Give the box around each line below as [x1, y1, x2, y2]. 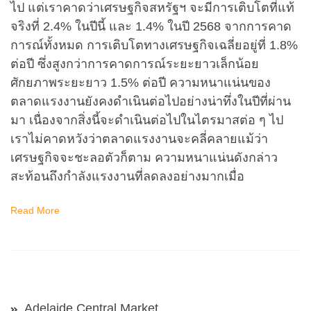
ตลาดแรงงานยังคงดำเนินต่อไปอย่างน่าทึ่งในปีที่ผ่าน [10, 94, 291, 108]
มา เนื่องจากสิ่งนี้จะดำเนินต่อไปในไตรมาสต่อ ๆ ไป [10, 112, 283, 127]
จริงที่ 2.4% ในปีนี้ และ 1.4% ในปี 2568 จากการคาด [10, 19, 292, 33]
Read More [10, 204, 60, 216]
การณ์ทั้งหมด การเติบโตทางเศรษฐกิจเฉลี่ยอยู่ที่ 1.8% [10, 37, 298, 52]
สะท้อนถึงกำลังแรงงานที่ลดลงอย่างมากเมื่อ [10, 169, 244, 183]
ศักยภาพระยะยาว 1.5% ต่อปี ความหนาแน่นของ [10, 75, 271, 90]
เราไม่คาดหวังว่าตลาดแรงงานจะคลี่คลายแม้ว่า [10, 131, 268, 146]
